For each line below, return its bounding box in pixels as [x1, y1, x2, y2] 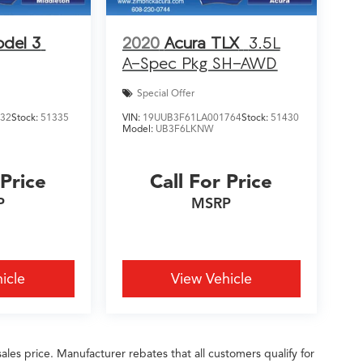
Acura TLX [164, 32, 239, 52]
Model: [122, 122, 156, 135]
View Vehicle [170, 269, 252, 288]
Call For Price [150, 169, 273, 194]
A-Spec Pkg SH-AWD [122, 53, 278, 72]
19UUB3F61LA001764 [142, 110, 241, 123]
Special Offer [136, 87, 194, 100]
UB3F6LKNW [155, 122, 214, 135]
